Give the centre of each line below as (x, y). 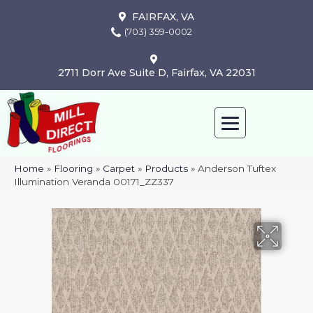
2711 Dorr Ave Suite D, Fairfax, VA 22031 (156, 72)
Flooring (73, 169)
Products (166, 169)
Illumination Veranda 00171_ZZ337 (94, 182)
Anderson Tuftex (237, 169)
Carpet (119, 169)
